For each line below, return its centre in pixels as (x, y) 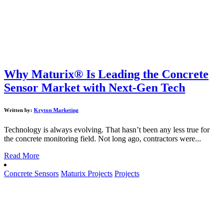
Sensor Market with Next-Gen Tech (95, 88)
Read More (22, 156)
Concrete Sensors (31, 174)
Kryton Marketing (56, 110)
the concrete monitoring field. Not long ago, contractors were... (103, 139)
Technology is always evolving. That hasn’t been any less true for (107, 130)
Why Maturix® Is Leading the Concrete (106, 74)
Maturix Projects (87, 174)
